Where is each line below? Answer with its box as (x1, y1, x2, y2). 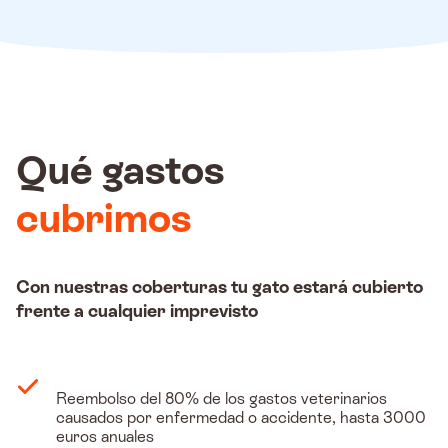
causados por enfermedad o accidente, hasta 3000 (56, 408, 426, 428)
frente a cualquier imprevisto (16, 300, 258, 322)
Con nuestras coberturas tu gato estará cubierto (16, 276, 423, 298)
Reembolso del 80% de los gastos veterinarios (56, 389, 387, 409)
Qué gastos (16, 147, 224, 194)
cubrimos (16, 195, 191, 242)
